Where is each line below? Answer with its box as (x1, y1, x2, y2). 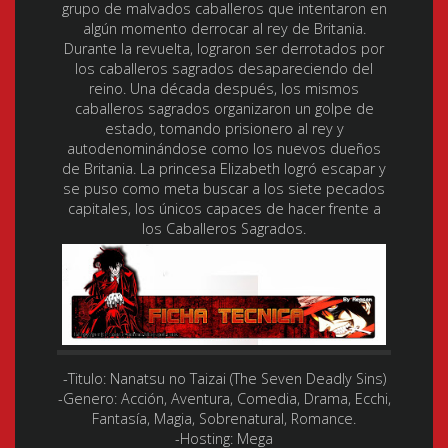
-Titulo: (62, 369, 106, 389)
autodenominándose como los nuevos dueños (67, 138, 381, 158)
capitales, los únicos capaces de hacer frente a (67, 198, 381, 218)
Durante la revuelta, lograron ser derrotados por (64, 38, 384, 58)
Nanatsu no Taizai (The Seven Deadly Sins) (105, 369, 386, 389)
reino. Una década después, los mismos (89, 78, 359, 98)
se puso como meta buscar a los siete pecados (63, 178, 385, 198)
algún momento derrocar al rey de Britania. (82, 18, 366, 38)
